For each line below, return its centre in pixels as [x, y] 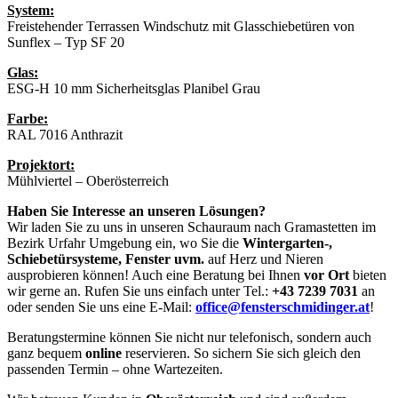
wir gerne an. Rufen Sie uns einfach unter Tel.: [139, 291]
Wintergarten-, [287, 243]
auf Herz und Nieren [264, 259]
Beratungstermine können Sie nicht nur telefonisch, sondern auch [189, 338]
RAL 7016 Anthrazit [65, 135]
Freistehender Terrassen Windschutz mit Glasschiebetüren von [181, 27]
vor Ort [326, 275]
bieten [368, 275]
